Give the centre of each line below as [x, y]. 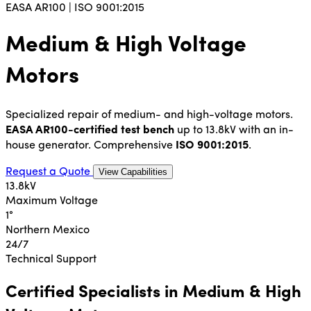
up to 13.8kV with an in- [234, 130]
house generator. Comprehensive [91, 145]
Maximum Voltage [52, 201]
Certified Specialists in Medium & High [153, 293]
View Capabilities [133, 171]
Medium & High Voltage [126, 46]
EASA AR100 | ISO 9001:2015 [75, 8]
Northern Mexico [48, 230]
